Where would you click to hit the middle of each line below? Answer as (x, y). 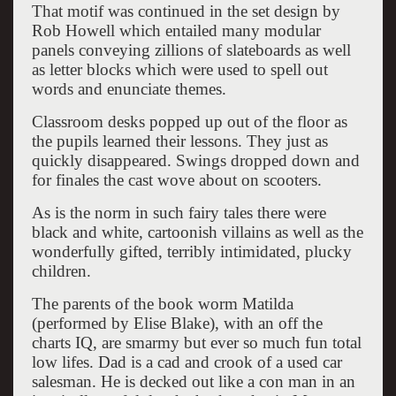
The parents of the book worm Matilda (162, 303)
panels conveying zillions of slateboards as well (191, 49)
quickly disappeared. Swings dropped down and (195, 160)
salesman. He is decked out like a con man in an (193, 381)
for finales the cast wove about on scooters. (176, 179)
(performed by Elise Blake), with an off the (177, 323)
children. (61, 270)
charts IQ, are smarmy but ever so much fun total (196, 342)
